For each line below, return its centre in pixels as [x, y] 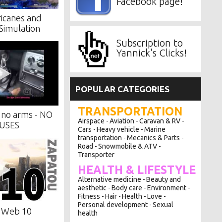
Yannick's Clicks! [151, 53]
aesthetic [92, 188]
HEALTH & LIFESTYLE [137, 169]
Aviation [122, 121]
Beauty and [164, 179]
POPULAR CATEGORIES [122, 89]
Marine [155, 129]
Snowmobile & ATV [128, 146]
